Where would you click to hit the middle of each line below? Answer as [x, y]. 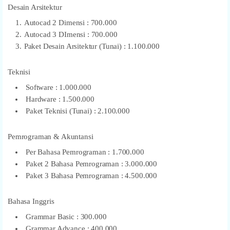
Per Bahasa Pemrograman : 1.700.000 [85, 152]
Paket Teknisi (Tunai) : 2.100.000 [78, 111]
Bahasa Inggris [31, 201]
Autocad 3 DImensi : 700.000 [71, 34]
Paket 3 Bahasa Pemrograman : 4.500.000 [92, 175]
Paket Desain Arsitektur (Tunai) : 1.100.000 [92, 46]
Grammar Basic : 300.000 [67, 216]
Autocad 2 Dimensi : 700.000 [70, 22]
